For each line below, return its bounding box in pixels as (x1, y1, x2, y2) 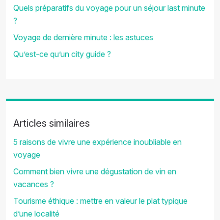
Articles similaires (13, 117, 90, 129)
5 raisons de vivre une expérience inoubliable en (13, 137, 182, 147)
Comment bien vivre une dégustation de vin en (13, 166, 176, 176)
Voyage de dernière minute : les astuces (13, 32, 153, 42)
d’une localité (13, 209, 59, 219)
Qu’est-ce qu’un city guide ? (13, 49, 111, 59)
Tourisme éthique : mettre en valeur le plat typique (13, 196, 188, 206)
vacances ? (13, 179, 54, 189)
